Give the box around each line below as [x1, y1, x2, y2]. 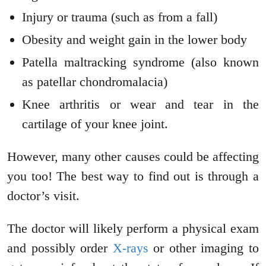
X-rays [112, 240, 148, 256]
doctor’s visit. [7, 188, 80, 204]
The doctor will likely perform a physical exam [7, 221, 259, 236]
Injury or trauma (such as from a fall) [22, 9, 217, 25]
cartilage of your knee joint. [22, 116, 168, 132]
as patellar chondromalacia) [22, 74, 167, 90]
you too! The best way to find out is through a [7, 169, 259, 184]
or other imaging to [148, 240, 259, 256]
